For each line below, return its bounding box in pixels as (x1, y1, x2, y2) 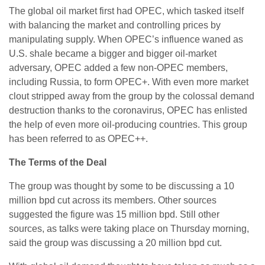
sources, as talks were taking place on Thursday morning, (9, 224, 249, 234)
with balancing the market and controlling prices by (9, 20, 221, 31)
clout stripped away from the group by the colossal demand (9, 91, 254, 102)
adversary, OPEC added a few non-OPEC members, (9, 63, 228, 73)
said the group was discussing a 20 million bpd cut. (9, 238, 222, 248)
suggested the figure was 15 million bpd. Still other (9, 209, 219, 220)
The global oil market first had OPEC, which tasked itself (9, 6, 244, 17)
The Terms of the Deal (9, 157, 106, 168)
